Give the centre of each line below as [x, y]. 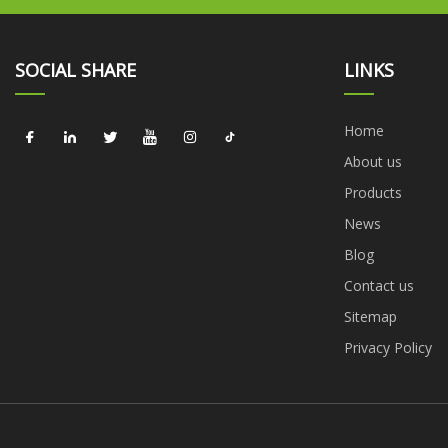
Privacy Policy [387, 347]
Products [372, 192]
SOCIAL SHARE [75, 69]
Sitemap [370, 316]
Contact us [378, 285]
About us [372, 161]
